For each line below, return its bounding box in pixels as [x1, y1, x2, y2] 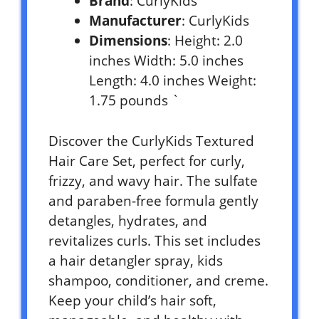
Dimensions [89, 31, 167, 51]
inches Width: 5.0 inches [89, 51, 244, 70]
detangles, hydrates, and [48, 211, 207, 230]
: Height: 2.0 [167, 31, 243, 51]
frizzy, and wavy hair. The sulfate [48, 171, 258, 190]
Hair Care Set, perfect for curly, [48, 151, 245, 170]
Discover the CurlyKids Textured [48, 131, 254, 150]
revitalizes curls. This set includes [48, 231, 261, 250]
